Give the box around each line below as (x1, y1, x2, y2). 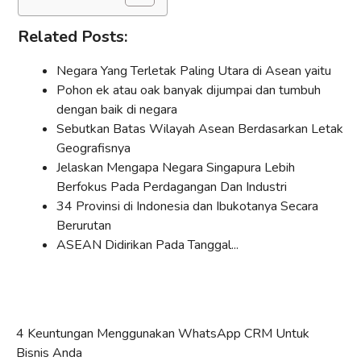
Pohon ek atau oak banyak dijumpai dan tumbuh (56, 81, 321, 100)
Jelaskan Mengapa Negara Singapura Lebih (56, 159, 295, 177)
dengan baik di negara (56, 101, 177, 119)
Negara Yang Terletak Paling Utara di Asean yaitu (56, 62, 331, 81)
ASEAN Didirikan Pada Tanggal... (56, 236, 239, 255)
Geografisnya (56, 139, 131, 158)
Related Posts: (18, 26, 127, 48)
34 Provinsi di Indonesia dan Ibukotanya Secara (56, 197, 318, 216)
